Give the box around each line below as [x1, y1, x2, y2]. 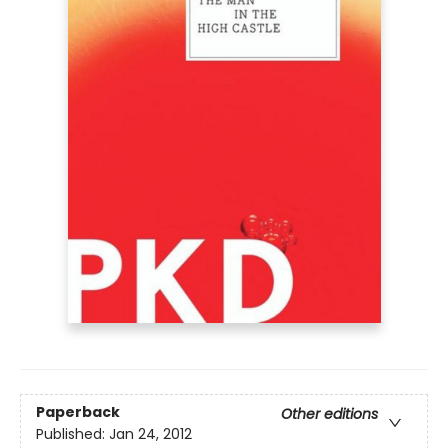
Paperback [36, 402, 120, 423]
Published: [36, 424, 109, 445]
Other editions [281, 404, 378, 425]
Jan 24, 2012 [109, 424, 192, 445]
